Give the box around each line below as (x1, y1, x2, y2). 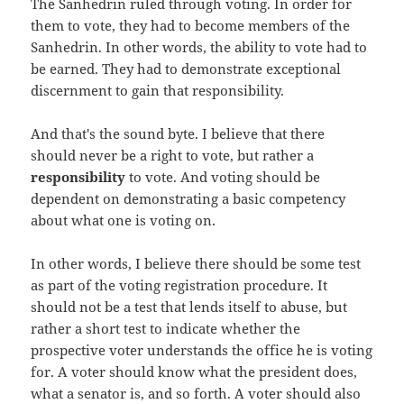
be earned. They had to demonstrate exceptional (31, 59, 342, 78)
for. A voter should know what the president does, (31, 362, 358, 381)
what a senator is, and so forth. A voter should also (31, 383, 362, 402)
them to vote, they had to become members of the (31, 15, 351, 34)
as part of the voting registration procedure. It (31, 275, 328, 294)
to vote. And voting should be (129, 167, 321, 186)
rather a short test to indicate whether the (31, 318, 301, 337)
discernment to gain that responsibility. (31, 80, 285, 99)
